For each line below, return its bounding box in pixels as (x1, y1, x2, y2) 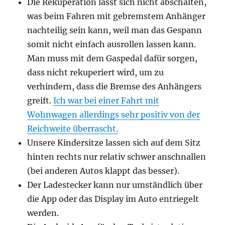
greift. (27, 95, 54, 105)
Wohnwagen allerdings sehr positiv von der (27, 109, 200, 120)
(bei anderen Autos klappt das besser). (27, 166, 180, 176)
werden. (27, 208, 59, 218)
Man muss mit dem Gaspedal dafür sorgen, (27, 53, 198, 63)
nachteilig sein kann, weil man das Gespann (27, 25, 202, 35)
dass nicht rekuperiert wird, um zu (27, 67, 164, 77)
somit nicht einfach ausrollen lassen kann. (27, 39, 196, 49)
